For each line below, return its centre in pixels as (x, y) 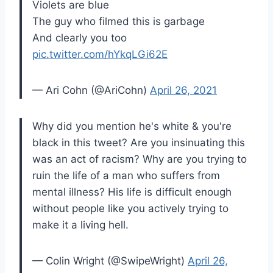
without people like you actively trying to (130, 209)
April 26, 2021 (183, 90)
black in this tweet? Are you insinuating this (139, 143)
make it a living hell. (80, 225)
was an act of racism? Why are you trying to (140, 159)
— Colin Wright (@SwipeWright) (110, 261)
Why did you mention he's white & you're (132, 126)
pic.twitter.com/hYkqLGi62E (100, 55)
